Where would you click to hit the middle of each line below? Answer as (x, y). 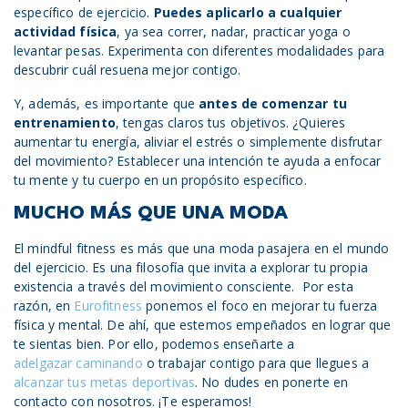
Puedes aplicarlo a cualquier (248, 12)
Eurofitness (108, 306)
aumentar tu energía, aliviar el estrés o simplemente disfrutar (198, 142)
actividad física (66, 31)
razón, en (44, 306)
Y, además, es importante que (107, 103)
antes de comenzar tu (273, 103)
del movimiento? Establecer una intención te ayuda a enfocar (198, 161)
